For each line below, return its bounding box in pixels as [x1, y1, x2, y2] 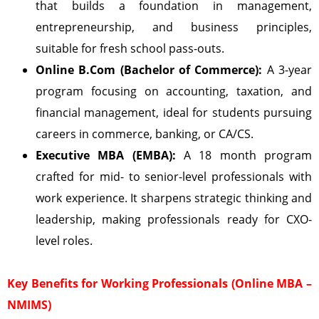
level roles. [36, 233, 93, 249]
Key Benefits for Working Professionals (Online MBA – [7, 276, 312, 292]
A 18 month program [175, 147, 313, 164]
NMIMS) [7, 297, 51, 313]
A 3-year [262, 62, 313, 78]
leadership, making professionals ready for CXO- [36, 211, 312, 228]
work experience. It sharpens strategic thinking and [36, 190, 312, 206]
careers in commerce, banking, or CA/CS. [36, 126, 253, 142]
